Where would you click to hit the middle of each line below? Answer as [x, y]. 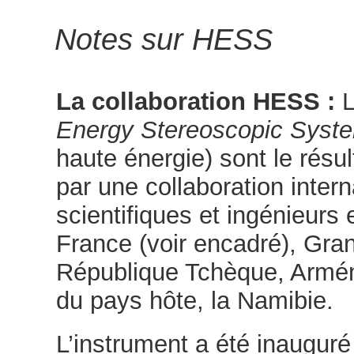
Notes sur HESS [163, 39]
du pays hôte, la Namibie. [194, 300]
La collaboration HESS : [195, 101]
